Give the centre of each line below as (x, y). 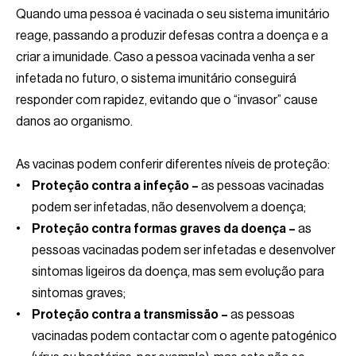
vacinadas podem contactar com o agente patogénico (184, 336)
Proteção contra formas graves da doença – (164, 228)
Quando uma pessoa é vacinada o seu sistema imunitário (173, 14)
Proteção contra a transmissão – (130, 314)
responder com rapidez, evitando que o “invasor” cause (167, 100)
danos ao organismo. (74, 121)
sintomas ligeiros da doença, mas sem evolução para (178, 271)
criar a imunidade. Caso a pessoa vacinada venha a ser (165, 57)
